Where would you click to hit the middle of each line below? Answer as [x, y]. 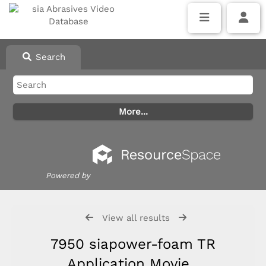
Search [49, 57]
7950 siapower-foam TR [133, 244]
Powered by [68, 175]
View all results [136, 218]
